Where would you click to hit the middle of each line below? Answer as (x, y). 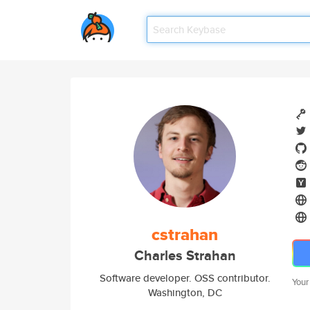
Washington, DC (185, 292)
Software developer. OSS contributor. (185, 278)
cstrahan (185, 235)
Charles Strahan (185, 256)
